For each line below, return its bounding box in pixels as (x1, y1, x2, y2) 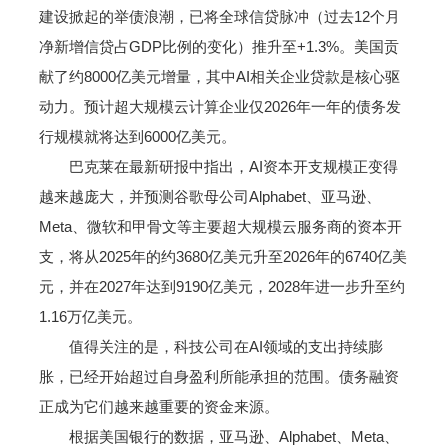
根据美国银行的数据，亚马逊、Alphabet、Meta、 (38, 428, 399, 445)
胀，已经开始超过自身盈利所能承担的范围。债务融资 (38, 368, 399, 385)
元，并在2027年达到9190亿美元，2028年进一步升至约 (38, 278, 405, 295)
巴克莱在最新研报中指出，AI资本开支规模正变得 (38, 158, 398, 175)
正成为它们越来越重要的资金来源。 (38, 398, 279, 415)
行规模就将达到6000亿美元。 (38, 128, 236, 145)
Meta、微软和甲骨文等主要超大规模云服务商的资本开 (38, 218, 402, 235)
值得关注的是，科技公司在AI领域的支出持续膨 (38, 338, 383, 355)
